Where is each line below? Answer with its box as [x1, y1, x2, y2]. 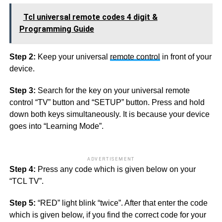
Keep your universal [35, 53, 110, 61]
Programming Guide [19, 24, 94, 34]
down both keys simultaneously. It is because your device [9, 110, 210, 119]
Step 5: [9, 199, 36, 208]
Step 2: [9, 53, 36, 61]
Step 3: [9, 86, 36, 95]
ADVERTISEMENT [87, 157, 135, 162]
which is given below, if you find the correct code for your [9, 211, 206, 220]
